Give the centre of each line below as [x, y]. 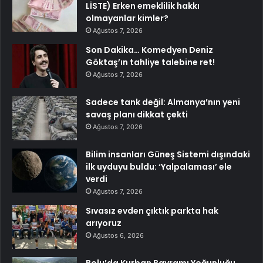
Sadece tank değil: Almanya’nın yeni [163, 102]
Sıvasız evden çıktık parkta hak [152, 211]
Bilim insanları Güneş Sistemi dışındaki [168, 155]
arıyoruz [104, 223]
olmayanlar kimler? [127, 18]
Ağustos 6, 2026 [118, 236]
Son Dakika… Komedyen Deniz [149, 50]
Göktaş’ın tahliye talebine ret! [150, 63]
